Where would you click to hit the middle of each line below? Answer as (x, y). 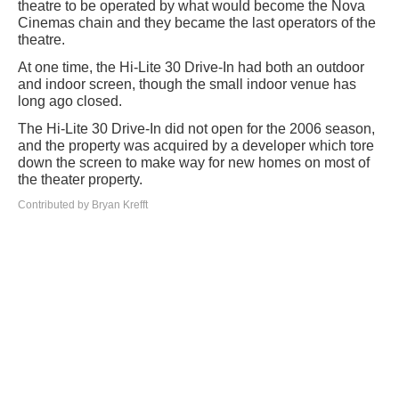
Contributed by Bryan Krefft (83, 205)
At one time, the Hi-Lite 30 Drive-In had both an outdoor (191, 68)
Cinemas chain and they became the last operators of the (197, 23)
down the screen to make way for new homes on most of (194, 163)
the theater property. (80, 180)
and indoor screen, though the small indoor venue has (187, 85)
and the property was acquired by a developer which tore (196, 146)
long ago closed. (70, 102)
